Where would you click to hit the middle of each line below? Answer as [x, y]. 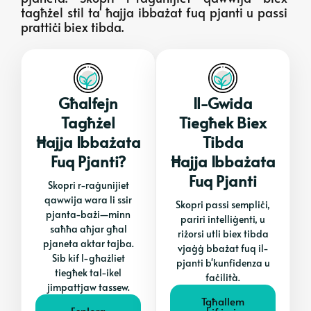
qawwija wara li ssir [88, 200]
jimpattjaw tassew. [88, 287]
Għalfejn [88, 102]
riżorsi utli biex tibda [223, 234]
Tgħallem [223, 301]
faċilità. [223, 278]
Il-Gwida [223, 102]
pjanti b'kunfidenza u [223, 263]
